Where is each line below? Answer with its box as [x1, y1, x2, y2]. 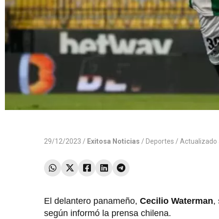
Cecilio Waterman [140, 196, 213, 206]
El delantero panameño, [44, 196, 140, 206]
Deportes [146, 137, 174, 146]
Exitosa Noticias [87, 137, 140, 146]
